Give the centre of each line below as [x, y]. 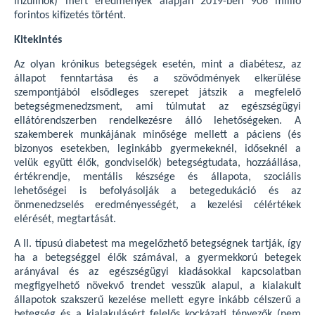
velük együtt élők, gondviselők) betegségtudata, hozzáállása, [157, 163]
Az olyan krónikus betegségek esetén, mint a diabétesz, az [157, 65]
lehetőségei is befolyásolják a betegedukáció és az [157, 192]
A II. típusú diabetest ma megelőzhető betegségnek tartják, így [157, 244]
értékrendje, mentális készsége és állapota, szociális [157, 178]
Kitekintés [38, 40]
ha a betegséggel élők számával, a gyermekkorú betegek [157, 258]
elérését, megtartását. [65, 220]
